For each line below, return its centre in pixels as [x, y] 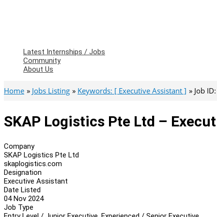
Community [42, 61]
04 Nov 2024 [24, 198]
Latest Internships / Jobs [64, 52]
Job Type [19, 207]
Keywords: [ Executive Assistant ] [132, 91]
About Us [38, 69]
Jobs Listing [51, 91]
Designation [23, 172]
